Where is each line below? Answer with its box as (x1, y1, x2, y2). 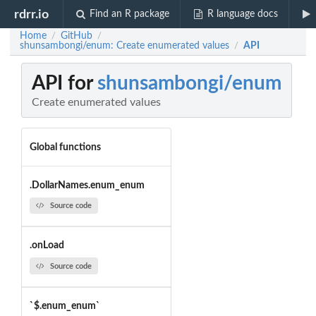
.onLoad (29, 241, 64, 251)
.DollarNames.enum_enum (29, 180, 145, 190)
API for (32, 73, 97, 94)
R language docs (207, 9, 278, 19)
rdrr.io (14, 8, 49, 20)
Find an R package (90, 9, 170, 19)
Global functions (29, 142, 101, 152)
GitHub (61, 31, 92, 41)
